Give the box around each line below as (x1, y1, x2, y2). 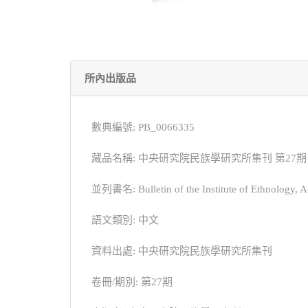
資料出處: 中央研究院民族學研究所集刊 (91, 245, 272, 256)
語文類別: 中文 (91, 214, 159, 225)
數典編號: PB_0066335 (91, 121, 195, 133)
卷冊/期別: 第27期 (91, 276, 173, 287)
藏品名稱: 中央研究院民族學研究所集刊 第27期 (91, 152, 307, 164)
